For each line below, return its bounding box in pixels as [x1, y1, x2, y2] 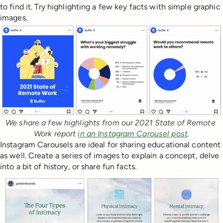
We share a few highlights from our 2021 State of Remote [5, 117, 216, 127]
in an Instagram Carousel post [78, 128, 188, 138]
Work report [33, 128, 78, 138]
